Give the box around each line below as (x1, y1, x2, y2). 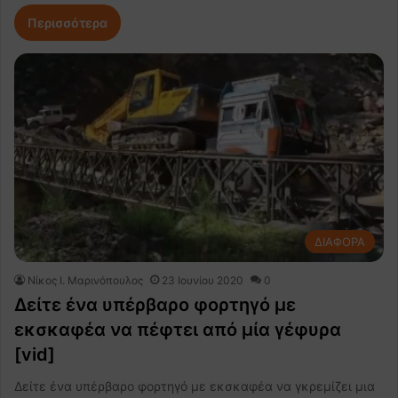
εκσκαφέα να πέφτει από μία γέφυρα (14, 318, 341, 340)
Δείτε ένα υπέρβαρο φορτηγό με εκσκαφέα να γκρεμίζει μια (14, 378, 375, 394)
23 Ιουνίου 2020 (162, 273, 243, 287)
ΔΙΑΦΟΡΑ (314, 234, 365, 249)
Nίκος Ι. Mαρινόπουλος (28, 273, 143, 287)
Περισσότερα (28, 15, 107, 31)
